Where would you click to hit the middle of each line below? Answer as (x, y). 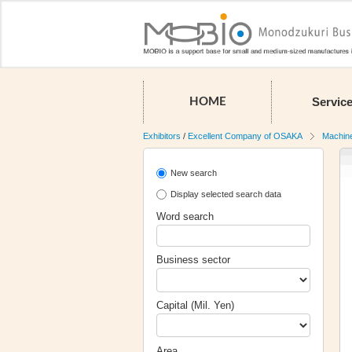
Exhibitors (162, 136)
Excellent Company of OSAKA (245, 136)
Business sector (193, 260)
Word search (185, 216)
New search (194, 172)
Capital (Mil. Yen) (195, 306)
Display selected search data (226, 194)
